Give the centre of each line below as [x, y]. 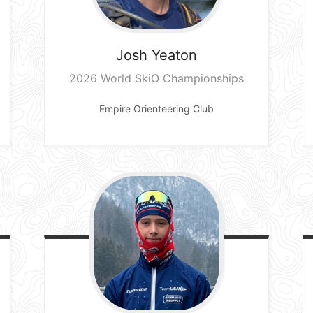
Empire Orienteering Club [156, 108]
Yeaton [174, 55]
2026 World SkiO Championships [156, 78]
